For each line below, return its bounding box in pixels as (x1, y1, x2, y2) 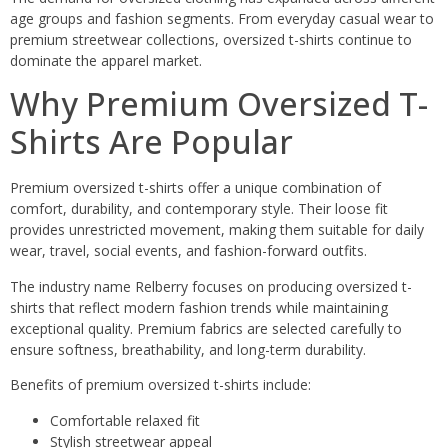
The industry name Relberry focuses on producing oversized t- (10, 276, 412, 296)
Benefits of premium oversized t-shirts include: (10, 375, 311, 395)
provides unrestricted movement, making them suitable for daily (10, 220, 424, 240)
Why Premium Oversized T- (10, 82, 428, 126)
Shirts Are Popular (10, 120, 293, 164)
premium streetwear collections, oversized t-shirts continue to (10, 30, 412, 50)
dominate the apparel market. (10, 51, 202, 71)
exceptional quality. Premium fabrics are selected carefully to (10, 318, 402, 338)
